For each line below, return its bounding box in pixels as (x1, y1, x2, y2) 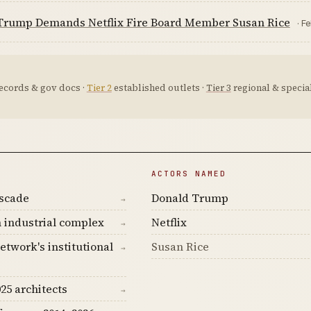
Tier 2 (86, 81, 112, 94)
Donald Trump (151, 190, 228, 205)
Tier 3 (205, 81, 231, 94)
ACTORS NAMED (151, 168, 226, 178)
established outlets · (111, 81, 206, 94)
